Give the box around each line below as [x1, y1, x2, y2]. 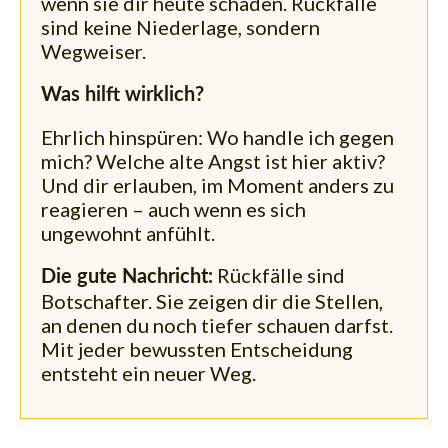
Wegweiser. [41, 39, 146, 64]
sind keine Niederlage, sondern [41, 15, 320, 40]
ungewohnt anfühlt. [41, 221, 215, 246]
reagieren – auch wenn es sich [41, 197, 306, 222]
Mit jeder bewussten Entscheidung [41, 337, 353, 362]
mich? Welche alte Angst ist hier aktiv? [41, 149, 385, 174]
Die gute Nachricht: [41, 267, 213, 288]
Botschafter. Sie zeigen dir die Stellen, [41, 289, 383, 314]
